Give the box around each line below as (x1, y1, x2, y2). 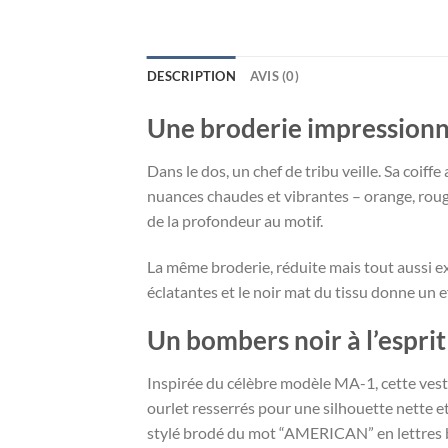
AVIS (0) (249, 68, 299, 85)
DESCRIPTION (147, 68, 236, 85)
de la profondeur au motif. (147, 210, 323, 230)
